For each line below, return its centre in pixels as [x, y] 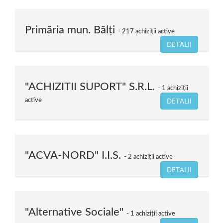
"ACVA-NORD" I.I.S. [74, 155]
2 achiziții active [150, 157]
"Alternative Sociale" [76, 212]
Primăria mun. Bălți [71, 30]
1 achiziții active [152, 214]
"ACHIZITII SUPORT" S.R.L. [91, 87]
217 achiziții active [148, 32]
